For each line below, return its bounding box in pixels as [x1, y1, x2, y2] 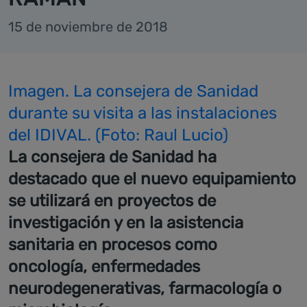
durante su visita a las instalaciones [8, 103, 277, 123]
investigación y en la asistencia [8, 213, 243, 232]
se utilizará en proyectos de [8, 191, 216, 210]
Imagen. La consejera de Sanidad [8, 82, 258, 101]
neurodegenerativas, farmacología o [8, 279, 282, 298]
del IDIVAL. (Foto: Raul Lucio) [8, 125, 228, 145]
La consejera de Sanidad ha [8, 147, 217, 167]
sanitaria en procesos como [8, 235, 217, 254]
